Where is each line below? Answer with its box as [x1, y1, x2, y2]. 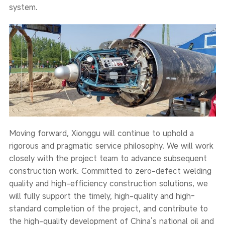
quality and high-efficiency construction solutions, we [9, 178, 208, 189]
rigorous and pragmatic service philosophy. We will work [9, 140, 213, 152]
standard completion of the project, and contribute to [9, 203, 208, 214]
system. [9, 2, 38, 13]
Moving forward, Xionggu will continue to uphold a [9, 128, 194, 139]
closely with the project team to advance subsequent [9, 153, 207, 164]
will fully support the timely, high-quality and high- [9, 190, 195, 202]
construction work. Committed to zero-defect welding [9, 165, 211, 177]
